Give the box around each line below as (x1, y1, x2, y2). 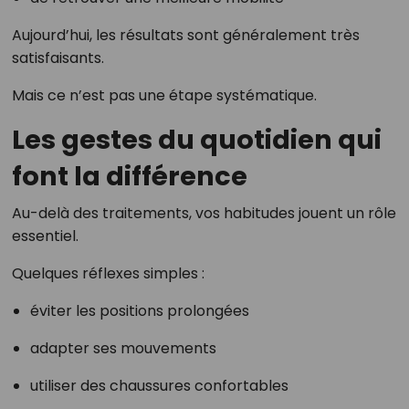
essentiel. (11, 225, 79, 246)
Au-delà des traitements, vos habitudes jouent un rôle (11, 202, 396, 224)
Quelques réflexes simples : (11, 262, 204, 284)
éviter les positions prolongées (29, 299, 249, 321)
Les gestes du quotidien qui (11, 121, 382, 158)
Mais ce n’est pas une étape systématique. (11, 84, 317, 106)
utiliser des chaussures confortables (29, 374, 288, 396)
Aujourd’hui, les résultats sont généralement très (11, 24, 360, 46)
